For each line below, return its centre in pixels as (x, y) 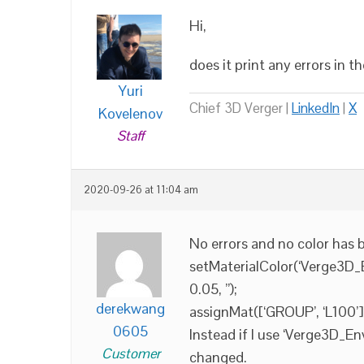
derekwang (130, 308)
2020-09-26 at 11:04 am (141, 190)
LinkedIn (316, 108)
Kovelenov (130, 113)
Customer (130, 353)
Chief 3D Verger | (240, 108)
